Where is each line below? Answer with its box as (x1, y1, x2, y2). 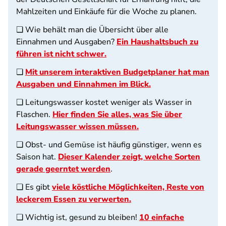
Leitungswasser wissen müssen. (16, 121, 139, 132)
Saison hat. (16, 151, 58, 162)
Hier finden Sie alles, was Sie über (52, 109, 182, 120)
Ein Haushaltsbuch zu (117, 36, 198, 47)
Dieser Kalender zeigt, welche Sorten (58, 151, 200, 162)
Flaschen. (16, 109, 52, 120)
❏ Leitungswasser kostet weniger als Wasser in (16, 97, 192, 108)
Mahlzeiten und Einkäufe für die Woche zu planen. (16, 6, 197, 17)
